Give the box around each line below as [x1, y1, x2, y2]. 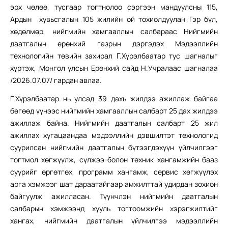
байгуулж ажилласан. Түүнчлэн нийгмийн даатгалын [10, 191, 218, 201]
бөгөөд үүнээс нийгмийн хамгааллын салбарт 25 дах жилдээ [10, 105, 218, 116]
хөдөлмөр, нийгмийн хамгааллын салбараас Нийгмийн [10, 26, 218, 36]
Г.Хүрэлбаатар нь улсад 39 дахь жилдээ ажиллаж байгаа [10, 93, 218, 103]
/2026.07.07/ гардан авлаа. [10, 75, 102, 85]
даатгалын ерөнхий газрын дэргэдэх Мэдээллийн [10, 38, 218, 48]
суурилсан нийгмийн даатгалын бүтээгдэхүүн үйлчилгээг [10, 142, 218, 152]
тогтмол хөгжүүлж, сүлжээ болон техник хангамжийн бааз [10, 154, 218, 164]
